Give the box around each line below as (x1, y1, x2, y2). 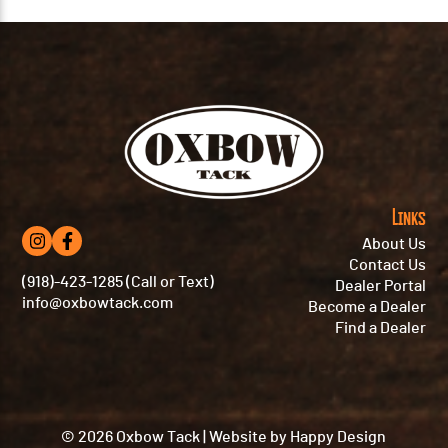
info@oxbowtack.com (22, 295, 174, 312)
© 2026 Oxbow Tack (61, 428, 201, 445)
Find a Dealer (334, 319, 426, 336)
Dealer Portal (334, 277, 426, 294)
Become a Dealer (307, 298, 426, 315)
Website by (209, 428, 291, 445)
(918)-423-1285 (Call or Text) (22, 274, 215, 291)
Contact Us (348, 256, 426, 273)
